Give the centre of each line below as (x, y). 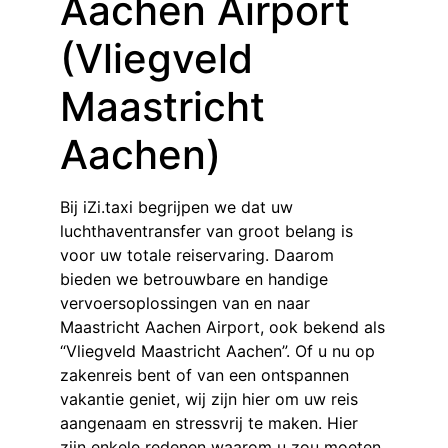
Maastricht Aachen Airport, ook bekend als (222, 327)
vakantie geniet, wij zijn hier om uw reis (209, 399)
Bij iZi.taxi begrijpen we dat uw (176, 207)
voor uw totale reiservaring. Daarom (197, 255)
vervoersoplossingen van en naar (185, 303)
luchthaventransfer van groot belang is (206, 231)
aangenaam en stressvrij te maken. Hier (209, 423)
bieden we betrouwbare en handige (194, 279)
